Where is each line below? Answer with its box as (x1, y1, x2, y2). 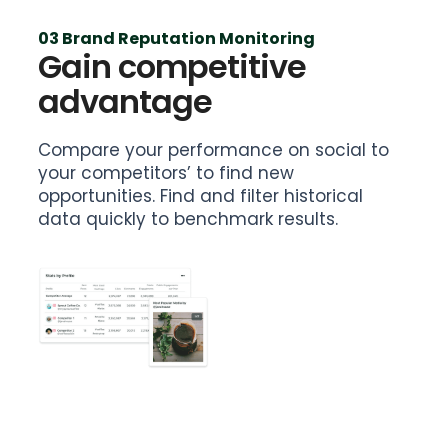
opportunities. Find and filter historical (38, 183, 364, 208)
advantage (38, 78, 213, 124)
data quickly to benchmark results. (38, 206, 339, 231)
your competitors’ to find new (38, 160, 295, 185)
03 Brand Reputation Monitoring (38, 26, 316, 50)
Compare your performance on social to (38, 137, 390, 162)
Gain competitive (38, 43, 307, 89)
